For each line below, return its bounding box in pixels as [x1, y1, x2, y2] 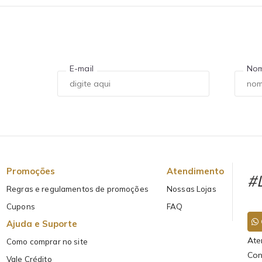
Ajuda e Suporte [6, 218, 78, 230]
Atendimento [167, 166, 224, 177]
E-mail [70, 63, 94, 74]
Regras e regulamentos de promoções [6, 184, 149, 194]
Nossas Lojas [167, 184, 216, 194]
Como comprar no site [6, 237, 88, 247]
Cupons [6, 202, 35, 212]
